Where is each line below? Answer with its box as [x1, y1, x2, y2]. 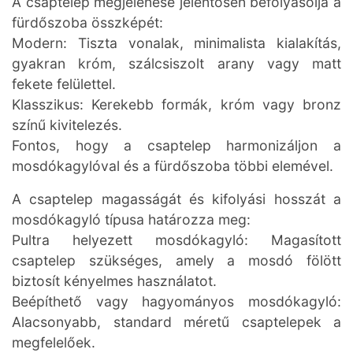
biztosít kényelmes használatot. [12, 273, 217, 289]
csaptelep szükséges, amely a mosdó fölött [12, 252, 341, 269]
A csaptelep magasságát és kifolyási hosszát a [12, 191, 341, 207]
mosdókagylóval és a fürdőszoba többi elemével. [12, 158, 333, 174]
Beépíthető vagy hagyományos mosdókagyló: [12, 293, 341, 310]
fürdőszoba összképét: [12, 14, 163, 31]
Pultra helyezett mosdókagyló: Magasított [12, 232, 341, 248]
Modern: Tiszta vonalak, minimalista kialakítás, [12, 35, 341, 51]
